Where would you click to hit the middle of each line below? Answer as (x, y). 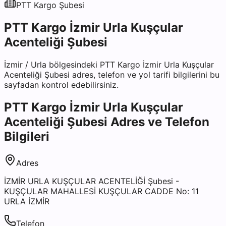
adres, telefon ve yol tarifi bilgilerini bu (145, 74)
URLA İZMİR (27, 201)
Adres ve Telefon (158, 122)
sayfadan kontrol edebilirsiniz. (61, 84)
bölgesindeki (73, 64)
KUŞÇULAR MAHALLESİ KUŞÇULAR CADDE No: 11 (101, 191)
